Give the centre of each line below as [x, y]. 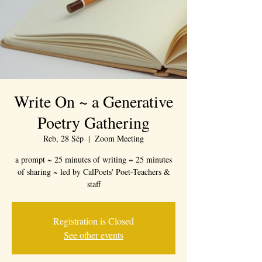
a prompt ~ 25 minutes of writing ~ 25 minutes [94, 159]
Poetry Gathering [94, 122]
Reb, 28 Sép [63, 138]
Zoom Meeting [119, 138]
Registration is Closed [94, 221]
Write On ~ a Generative [94, 101]
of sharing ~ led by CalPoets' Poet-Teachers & [94, 172]
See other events [94, 235]
